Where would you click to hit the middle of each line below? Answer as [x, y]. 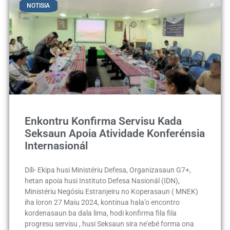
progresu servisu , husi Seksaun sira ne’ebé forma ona [109, 224]
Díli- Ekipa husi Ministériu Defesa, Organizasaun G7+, [108, 170]
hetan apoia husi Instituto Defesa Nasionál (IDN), [102, 180]
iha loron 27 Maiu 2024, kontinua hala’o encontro [102, 202]
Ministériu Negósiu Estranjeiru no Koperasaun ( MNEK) [111, 191]
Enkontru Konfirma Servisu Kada [103, 121]
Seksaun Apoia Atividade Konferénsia [114, 133]
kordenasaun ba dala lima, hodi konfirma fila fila [100, 213]
